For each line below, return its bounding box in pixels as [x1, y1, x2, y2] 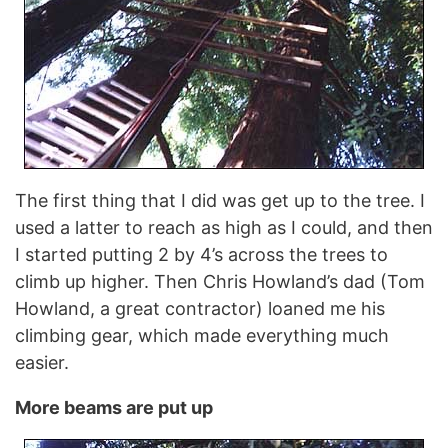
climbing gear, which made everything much [15, 325, 389, 346]
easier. [15, 352, 69, 373]
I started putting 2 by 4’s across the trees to [15, 244, 388, 265]
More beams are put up [15, 397, 213, 418]
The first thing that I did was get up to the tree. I [15, 190, 425, 211]
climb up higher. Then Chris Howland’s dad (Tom [15, 271, 425, 292]
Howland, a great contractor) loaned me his [15, 298, 385, 319]
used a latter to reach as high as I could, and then [15, 217, 433, 238]
